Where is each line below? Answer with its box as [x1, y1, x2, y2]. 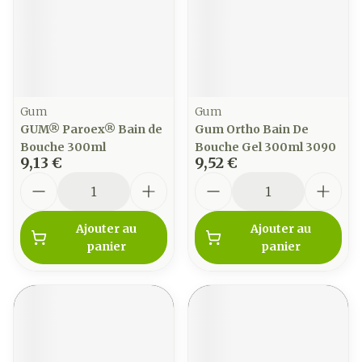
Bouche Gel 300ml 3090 [195, 140, 336, 154]
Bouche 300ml [20, 140, 106, 154]
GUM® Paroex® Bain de [20, 122, 162, 137]
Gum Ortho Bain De [195, 122, 309, 137]
